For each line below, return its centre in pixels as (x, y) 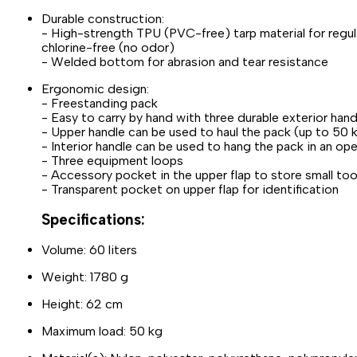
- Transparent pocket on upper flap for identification (190, 189)
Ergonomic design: (95, 88)
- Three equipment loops (112, 160)
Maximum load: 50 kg (102, 331)
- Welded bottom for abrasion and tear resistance (185, 61)
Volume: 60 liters (89, 250)
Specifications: (93, 220)
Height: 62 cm (82, 304)
